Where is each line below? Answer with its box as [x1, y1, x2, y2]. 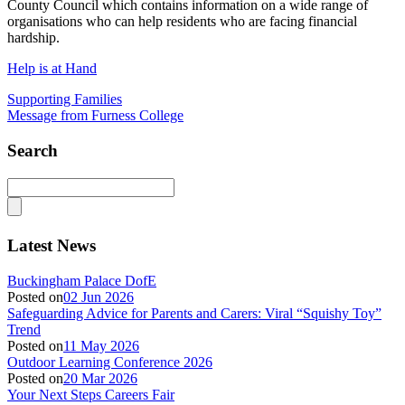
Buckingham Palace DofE [7, 273, 156, 289]
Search [7, 140, 58, 160]
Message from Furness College [7, 108, 184, 124]
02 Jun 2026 [63, 289, 134, 306]
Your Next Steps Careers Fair [7, 387, 174, 403]
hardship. [7, 30, 60, 46]
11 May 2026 [63, 338, 139, 354]
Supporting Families [7, 91, 122, 108]
